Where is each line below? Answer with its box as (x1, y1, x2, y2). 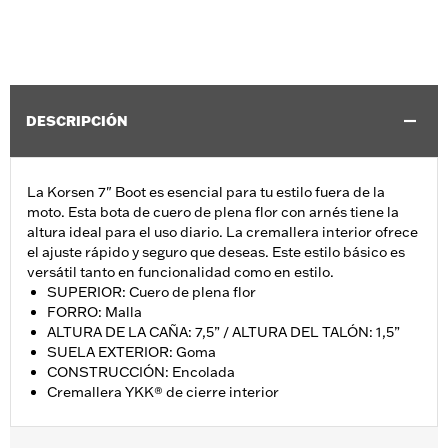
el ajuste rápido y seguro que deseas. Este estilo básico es (27, 243, 405, 262)
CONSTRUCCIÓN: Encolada (47, 363, 238, 382)
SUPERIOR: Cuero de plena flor (47, 283, 259, 302)
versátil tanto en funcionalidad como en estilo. (27, 263, 334, 282)
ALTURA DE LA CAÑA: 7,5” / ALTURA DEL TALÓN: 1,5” (47, 323, 403, 342)
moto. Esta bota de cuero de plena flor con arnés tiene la (27, 203, 399, 222)
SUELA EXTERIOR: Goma (47, 343, 219, 362)
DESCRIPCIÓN (26, 112, 128, 131)
